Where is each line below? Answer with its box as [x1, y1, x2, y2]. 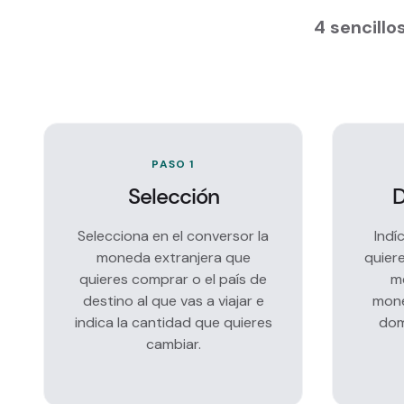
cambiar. [145, 335, 201, 353]
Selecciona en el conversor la [78, 226, 269, 245]
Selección [127, 182, 219, 210]
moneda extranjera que [96, 248, 251, 267]
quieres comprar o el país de [79, 270, 267, 289]
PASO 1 [151, 157, 195, 171]
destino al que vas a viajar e [82, 291, 264, 310]
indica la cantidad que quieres [74, 313, 272, 332]
